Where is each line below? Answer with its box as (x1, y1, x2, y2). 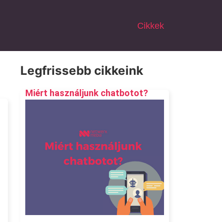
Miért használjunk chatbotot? (25, 88, 149, 99)
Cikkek (137, 20, 165, 31)
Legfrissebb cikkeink (20, 63, 144, 78)
